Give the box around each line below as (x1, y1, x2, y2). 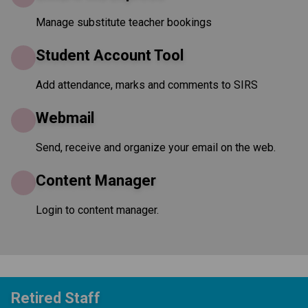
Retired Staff (11, 289, 100, 307)
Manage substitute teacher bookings (36, 15, 212, 29)
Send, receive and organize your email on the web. (36, 140, 276, 154)
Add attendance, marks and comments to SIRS (36, 78, 258, 91)
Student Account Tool (36, 46, 184, 64)
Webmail (36, 109, 94, 126)
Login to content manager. (36, 203, 159, 217)
